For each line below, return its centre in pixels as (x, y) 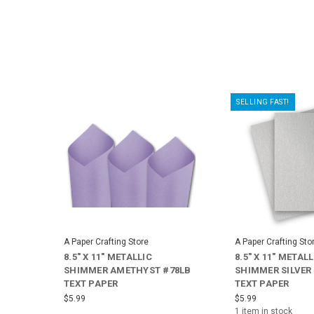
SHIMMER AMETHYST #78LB (128, 271)
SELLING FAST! (263, 102)
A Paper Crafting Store (106, 242)
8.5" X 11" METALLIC (108, 257)
